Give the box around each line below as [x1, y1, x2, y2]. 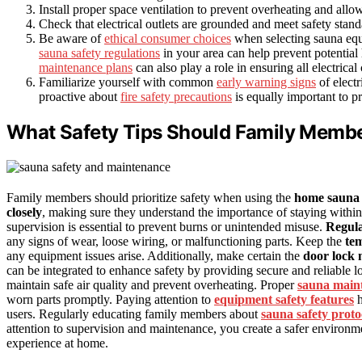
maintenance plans [39, 60, 133, 74]
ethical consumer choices [104, 31, 231, 45]
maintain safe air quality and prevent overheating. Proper [6, 277, 297, 292]
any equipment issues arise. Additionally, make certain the [6, 248, 303, 263]
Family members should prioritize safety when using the [6, 190, 294, 204]
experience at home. [6, 335, 108, 350]
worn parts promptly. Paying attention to [6, 292, 214, 306]
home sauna [294, 190, 360, 204]
